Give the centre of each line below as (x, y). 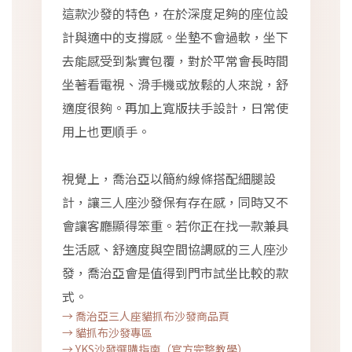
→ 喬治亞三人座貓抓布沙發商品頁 (146, 316)
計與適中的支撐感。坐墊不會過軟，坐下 (175, 37)
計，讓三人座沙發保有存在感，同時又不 (175, 202)
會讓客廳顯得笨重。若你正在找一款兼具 (175, 225)
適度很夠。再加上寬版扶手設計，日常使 (175, 108)
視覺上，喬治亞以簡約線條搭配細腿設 (169, 178)
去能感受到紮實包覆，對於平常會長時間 (175, 60)
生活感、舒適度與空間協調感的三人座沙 (175, 249)
